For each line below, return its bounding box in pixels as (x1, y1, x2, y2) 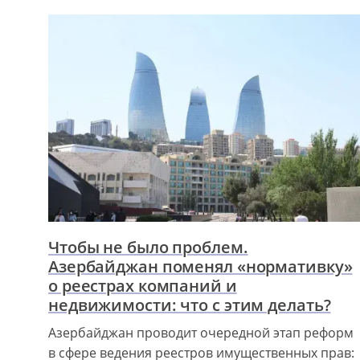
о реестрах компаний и (48, 275, 237, 297)
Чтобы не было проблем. (48, 236, 248, 259)
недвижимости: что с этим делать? (48, 294, 331, 317)
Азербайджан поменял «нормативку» (48, 256, 353, 278)
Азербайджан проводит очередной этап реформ (48, 324, 354, 342)
